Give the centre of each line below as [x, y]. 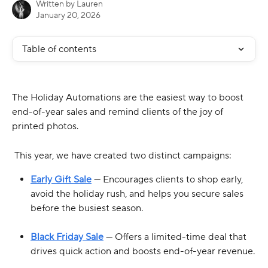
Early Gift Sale [61, 180]
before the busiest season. [87, 208]
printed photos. [45, 127]
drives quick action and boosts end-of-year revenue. [143, 252]
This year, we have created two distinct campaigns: [123, 155]
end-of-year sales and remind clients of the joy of [119, 112]
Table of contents [59, 49]
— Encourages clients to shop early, [168, 180]
